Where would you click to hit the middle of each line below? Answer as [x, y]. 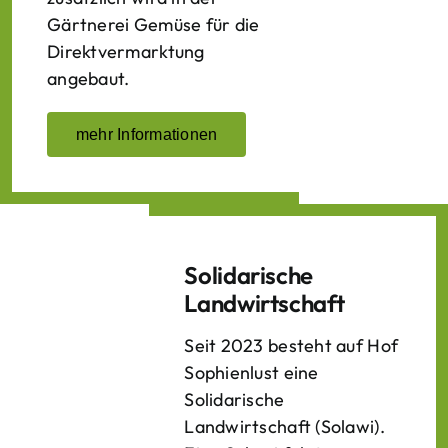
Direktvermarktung [126, 51]
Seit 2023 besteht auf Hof [291, 345]
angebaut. [88, 78]
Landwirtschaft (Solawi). [284, 426]
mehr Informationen [147, 134]
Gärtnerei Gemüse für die [153, 24]
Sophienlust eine [251, 372]
